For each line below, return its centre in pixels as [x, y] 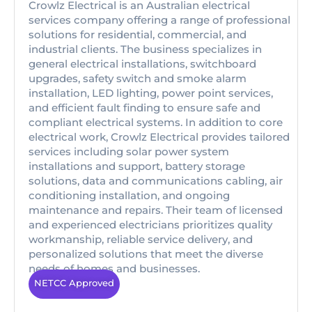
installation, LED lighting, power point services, [151, 93]
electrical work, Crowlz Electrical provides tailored [159, 137]
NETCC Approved [74, 283]
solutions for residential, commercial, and [138, 34]
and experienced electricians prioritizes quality [150, 225]
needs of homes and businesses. [114, 268]
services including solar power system [129, 151]
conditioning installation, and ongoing [129, 195]
